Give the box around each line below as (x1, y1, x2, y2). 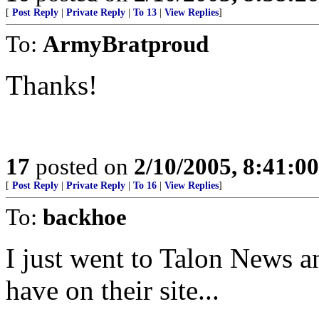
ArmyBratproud (43, 30, 209, 57)
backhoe (43, 203, 127, 230)
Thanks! (6, 69, 98, 100)
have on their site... (6, 274, 219, 305)
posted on (30, 152, 134, 179)
